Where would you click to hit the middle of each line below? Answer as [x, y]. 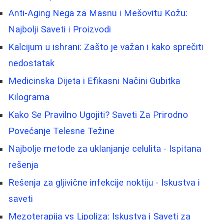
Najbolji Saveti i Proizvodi [60, 29]
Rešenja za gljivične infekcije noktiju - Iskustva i [104, 182]
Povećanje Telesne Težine [61, 131]
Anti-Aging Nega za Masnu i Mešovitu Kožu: [98, 13]
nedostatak [31, 63]
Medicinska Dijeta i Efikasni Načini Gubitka [94, 81]
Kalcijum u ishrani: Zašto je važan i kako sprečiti [106, 47]
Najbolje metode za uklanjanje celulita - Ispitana [105, 149]
